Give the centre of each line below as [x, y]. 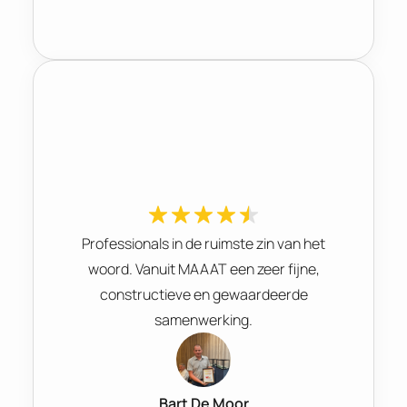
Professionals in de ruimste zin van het [203, 243]
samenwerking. [203, 319]
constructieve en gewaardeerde [203, 294]
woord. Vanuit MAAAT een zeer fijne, [203, 268]
